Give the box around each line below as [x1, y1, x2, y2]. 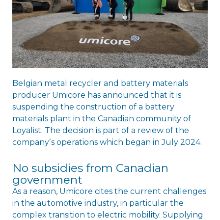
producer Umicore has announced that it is [12, 90, 181, 100]
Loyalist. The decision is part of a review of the [12, 125, 189, 135]
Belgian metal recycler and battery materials [12, 78, 188, 88]
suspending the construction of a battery [12, 102, 174, 111]
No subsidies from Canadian [12, 161, 168, 175]
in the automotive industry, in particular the [12, 198, 184, 208]
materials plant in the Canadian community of [12, 113, 191, 123]
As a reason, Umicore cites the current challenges [12, 186, 206, 196]
